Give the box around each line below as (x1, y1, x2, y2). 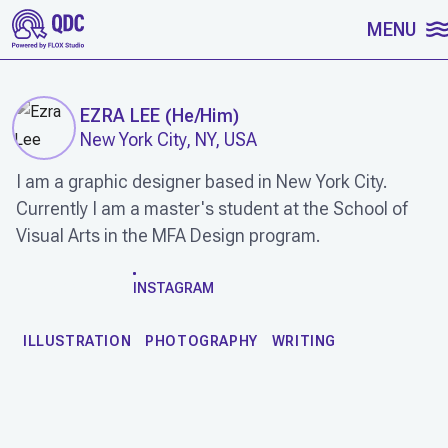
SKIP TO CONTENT (24, 16, 164, 35)
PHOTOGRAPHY (145, 332, 258, 349)
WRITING (271, 332, 337, 349)
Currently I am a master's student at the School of (16, 198, 407, 219)
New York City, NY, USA (80, 129, 257, 150)
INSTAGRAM (133, 279, 214, 296)
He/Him (172, 105, 233, 126)
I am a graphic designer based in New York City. (16, 171, 388, 192)
